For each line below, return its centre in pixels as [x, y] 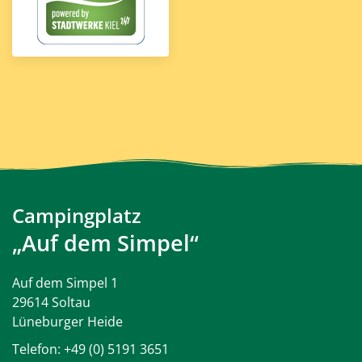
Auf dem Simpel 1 [65, 283]
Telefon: [38, 349]
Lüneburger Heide [67, 322]
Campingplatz [76, 215]
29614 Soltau [51, 302]
